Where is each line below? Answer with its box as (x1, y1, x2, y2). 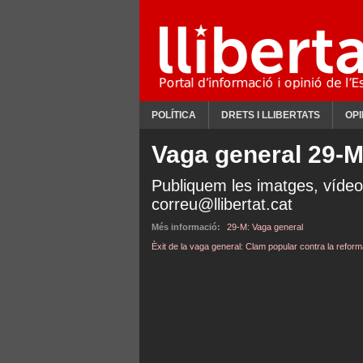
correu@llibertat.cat (152, 195, 293, 213)
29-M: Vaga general (227, 222, 303, 232)
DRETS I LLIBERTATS (221, 109, 320, 121)
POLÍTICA (152, 109, 196, 121)
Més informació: (152, 222, 220, 232)
